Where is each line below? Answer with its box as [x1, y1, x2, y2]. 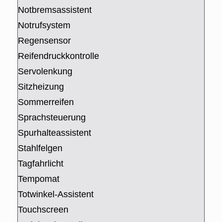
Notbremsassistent [18, 5, 92, 15]
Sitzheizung [18, 82, 64, 92]
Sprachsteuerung [18, 112, 86, 123]
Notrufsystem [18, 20, 70, 31]
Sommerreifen [18, 97, 74, 108]
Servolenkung [18, 66, 72, 77]
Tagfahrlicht [18, 159, 63, 169]
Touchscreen [18, 205, 68, 215]
